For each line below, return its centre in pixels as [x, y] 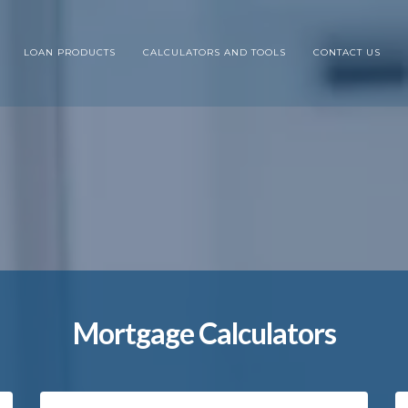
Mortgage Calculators [204, 332]
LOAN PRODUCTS [70, 53]
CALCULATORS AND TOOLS [215, 53]
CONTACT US [347, 53]
